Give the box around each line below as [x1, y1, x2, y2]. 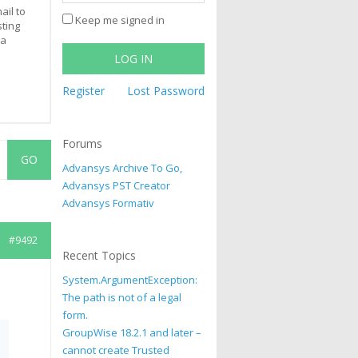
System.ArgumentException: [62, 272, 198, 287]
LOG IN [114, 51, 153, 66]
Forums [62, 136, 103, 151]
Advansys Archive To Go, [62, 161, 183, 175]
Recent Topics [62, 248, 137, 263]
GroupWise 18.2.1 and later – [62, 325, 202, 340]
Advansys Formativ [62, 196, 155, 210]
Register [62, 83, 105, 98]
